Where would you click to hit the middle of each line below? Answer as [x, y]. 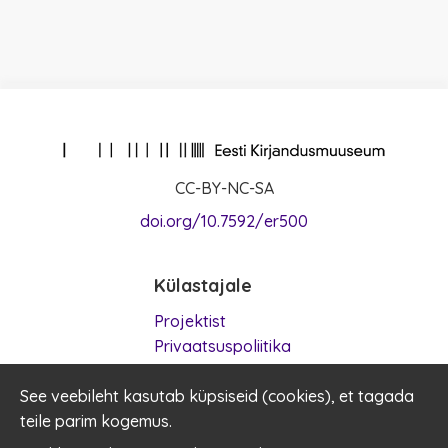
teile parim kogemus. [96, 421]
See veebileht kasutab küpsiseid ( [144, 396]
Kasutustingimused [224, 371]
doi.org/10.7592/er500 [224, 221]
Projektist [189, 321]
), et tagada [369, 396]
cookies [296, 396]
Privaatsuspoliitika [222, 346]
